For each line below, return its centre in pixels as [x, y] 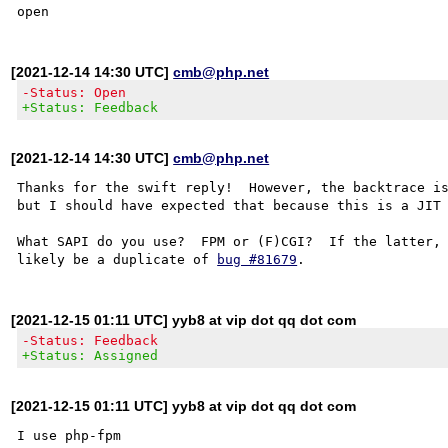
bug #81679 [257, 259]
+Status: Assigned [90, 355]
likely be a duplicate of [117, 259]
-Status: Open [74, 92]
